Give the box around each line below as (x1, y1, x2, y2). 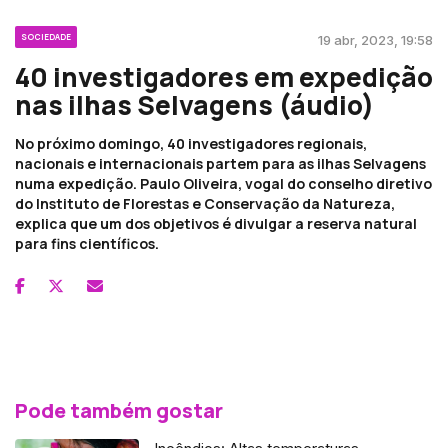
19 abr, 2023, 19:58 (318, 31, 433, 48)
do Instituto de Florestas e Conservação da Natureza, (15, 193, 395, 213)
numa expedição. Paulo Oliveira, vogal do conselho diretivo (15, 173, 432, 193)
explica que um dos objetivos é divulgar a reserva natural (15, 213, 417, 233)
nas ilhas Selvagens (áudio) (15, 86, 374, 123)
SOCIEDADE (21, 30, 71, 42)
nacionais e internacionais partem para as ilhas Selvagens (15, 153, 426, 173)
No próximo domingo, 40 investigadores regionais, (15, 133, 367, 153)
